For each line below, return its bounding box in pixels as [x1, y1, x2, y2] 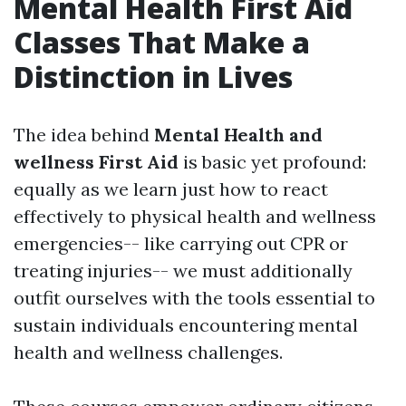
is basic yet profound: [179, 150, 366, 173]
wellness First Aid [14, 150, 179, 173]
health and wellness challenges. [14, 341, 283, 363]
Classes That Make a [14, 23, 310, 62]
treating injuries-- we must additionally [14, 259, 353, 282]
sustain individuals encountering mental [14, 314, 358, 336]
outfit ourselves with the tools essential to [14, 286, 375, 309]
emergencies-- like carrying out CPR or [14, 232, 348, 255]
